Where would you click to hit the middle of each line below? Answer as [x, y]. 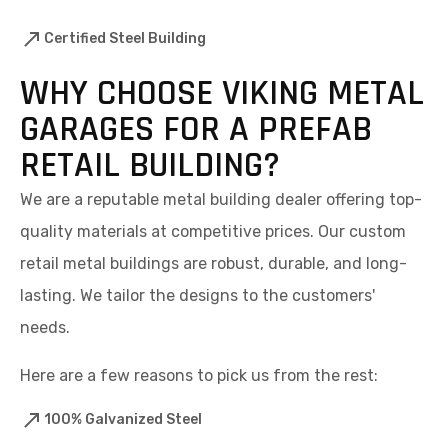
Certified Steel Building [125, 38]
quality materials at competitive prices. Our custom [213, 231]
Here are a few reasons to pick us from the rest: [199, 375]
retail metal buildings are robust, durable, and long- [213, 263]
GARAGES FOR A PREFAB [196, 129]
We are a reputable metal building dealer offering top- [221, 199]
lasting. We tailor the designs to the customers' [197, 295]
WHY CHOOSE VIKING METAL [222, 93]
